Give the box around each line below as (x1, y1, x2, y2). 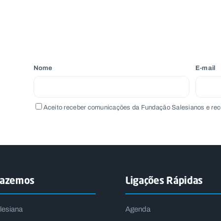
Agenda (125, 204, 150, 215)
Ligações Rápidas (125, 174, 203, 187)
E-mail (195, 63, 216, 73)
